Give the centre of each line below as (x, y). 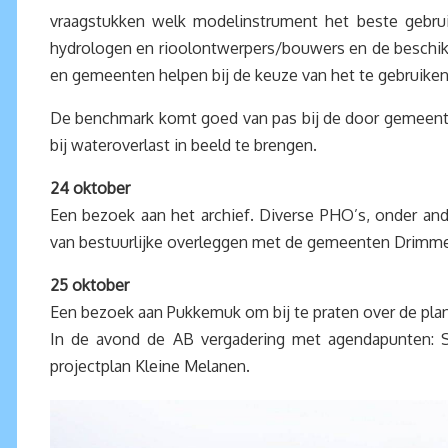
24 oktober (90, 188)
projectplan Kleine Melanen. (150, 366)
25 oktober (89, 285)
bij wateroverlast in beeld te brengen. (183, 145)
